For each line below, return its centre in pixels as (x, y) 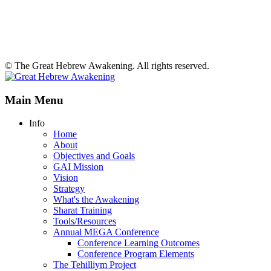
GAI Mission (78, 167)
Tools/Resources (85, 221)
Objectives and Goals (94, 156)
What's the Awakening (96, 200)
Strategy (69, 189)
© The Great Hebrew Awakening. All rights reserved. (107, 66)
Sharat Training (83, 211)
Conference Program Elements (136, 254)
